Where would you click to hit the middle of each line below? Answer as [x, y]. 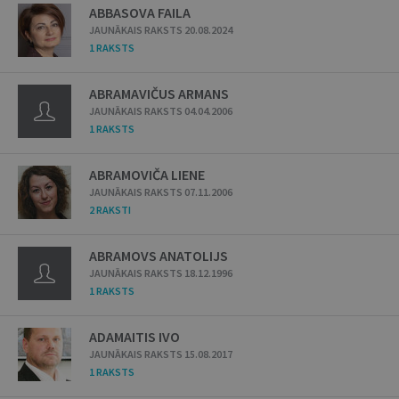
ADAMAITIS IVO [134, 337]
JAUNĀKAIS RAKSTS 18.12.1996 [161, 273]
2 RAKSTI [110, 210]
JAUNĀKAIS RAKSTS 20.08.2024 [161, 30]
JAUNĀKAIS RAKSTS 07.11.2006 [161, 192]
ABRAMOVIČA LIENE [147, 175]
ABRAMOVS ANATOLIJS [159, 256]
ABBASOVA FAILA [140, 12]
